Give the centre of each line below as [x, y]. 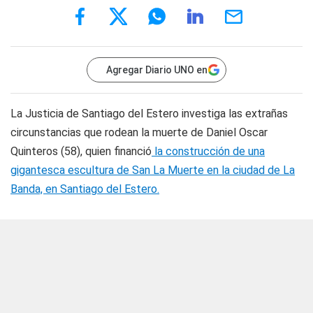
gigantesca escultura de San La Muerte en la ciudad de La [153, 170]
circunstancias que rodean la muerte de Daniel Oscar [139, 132]
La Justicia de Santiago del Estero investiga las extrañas [149, 114]
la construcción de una [208, 151]
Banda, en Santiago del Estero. [85, 189]
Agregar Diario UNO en [157, 70]
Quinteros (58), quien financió [81, 151]
